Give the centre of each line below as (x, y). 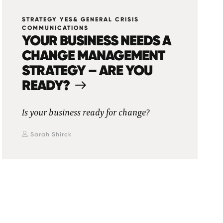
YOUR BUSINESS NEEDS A (97, 40)
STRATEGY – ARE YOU (87, 70)
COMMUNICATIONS (56, 28)
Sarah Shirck (51, 134)
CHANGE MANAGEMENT (94, 55)
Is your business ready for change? (86, 113)
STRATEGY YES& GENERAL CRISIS (81, 19)
